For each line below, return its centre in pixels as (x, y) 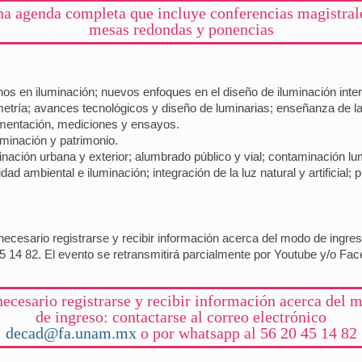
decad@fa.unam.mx (71, 333)
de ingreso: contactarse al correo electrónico (181, 317)
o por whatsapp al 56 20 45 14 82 (246, 333)
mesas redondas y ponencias (181, 29)
